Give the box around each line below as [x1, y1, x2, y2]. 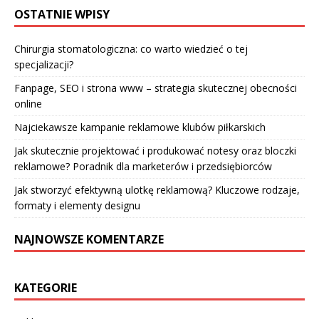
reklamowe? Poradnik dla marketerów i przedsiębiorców [14, 159, 272, 173]
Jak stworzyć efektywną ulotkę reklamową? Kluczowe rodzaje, [14, 182, 300, 197]
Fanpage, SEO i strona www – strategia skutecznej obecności [14, 80, 297, 95]
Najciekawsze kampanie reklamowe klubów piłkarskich [14, 120, 266, 134]
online [14, 96, 42, 110]
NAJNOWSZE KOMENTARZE [14, 231, 164, 247]
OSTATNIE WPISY [14, 6, 110, 22]
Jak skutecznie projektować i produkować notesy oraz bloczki [14, 143, 296, 157]
